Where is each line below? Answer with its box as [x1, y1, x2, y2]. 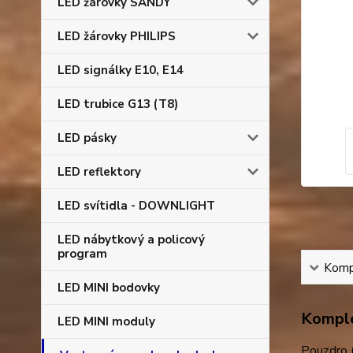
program [58, 246, 107, 262]
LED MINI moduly [58, 314, 155, 329]
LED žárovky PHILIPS [58, 28, 176, 44]
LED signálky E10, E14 [58, 62, 184, 78]
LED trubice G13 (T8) [58, 96, 178, 112]
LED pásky [58, 130, 117, 146]
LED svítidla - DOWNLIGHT [58, 198, 215, 214]
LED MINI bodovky [58, 280, 160, 295]
